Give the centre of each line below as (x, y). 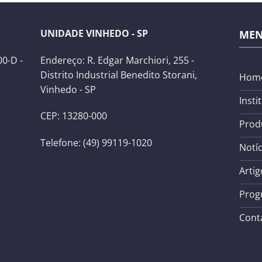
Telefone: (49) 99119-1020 (96, 143)
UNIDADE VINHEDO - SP (94, 33)
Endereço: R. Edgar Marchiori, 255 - (117, 60)
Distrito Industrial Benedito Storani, (119, 75)
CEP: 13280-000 (74, 116)
